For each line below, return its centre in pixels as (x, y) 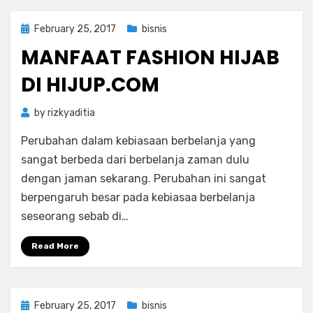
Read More (55, 246)
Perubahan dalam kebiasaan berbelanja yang (138, 141)
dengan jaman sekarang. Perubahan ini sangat (144, 179)
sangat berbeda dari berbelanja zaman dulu (135, 160)
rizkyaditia (71, 113)
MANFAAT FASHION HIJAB (150, 58)
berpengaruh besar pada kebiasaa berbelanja (138, 197)
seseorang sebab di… (75, 216)
